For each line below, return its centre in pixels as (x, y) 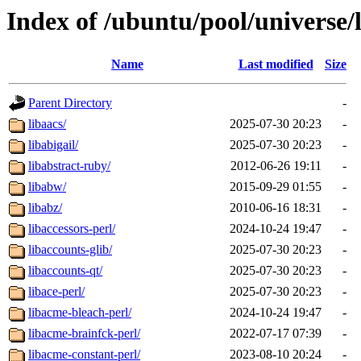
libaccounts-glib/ (70, 250)
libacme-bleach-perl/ (80, 313)
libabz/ (45, 208)
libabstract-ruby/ (69, 166)
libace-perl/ (56, 292)
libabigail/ (53, 145)
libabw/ (47, 187)
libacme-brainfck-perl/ (84, 334)
